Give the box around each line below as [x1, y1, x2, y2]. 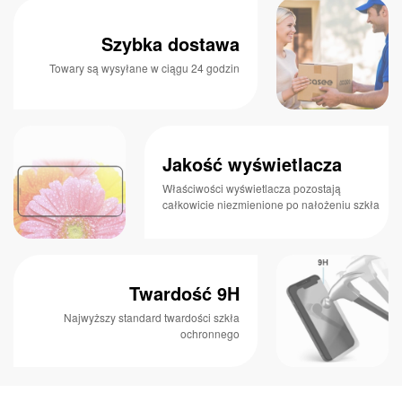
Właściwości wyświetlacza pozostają [162, 180, 342, 197]
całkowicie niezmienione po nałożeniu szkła [162, 197, 380, 213]
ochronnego [179, 325, 240, 341]
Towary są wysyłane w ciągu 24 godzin [48, 59, 240, 75]
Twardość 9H [128, 279, 240, 306]
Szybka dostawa [100, 30, 240, 57]
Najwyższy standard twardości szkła [63, 309, 240, 325]
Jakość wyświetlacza [162, 151, 343, 178]
